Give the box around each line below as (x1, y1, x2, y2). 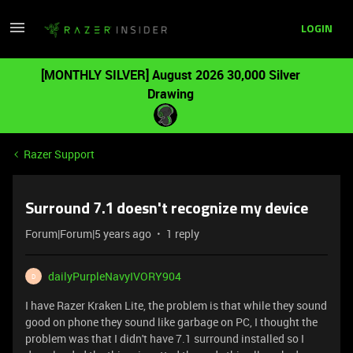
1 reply (166, 226, 199, 241)
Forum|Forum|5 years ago (25, 226, 151, 241)
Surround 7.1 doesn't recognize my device (25, 202, 308, 217)
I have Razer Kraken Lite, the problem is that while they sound (25, 298, 327, 313)
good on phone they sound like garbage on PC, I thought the (25, 314, 318, 329)
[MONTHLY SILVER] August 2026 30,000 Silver (40, 66, 300, 84)
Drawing (147, 85, 194, 102)
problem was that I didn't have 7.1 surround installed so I (25, 331, 304, 346)
